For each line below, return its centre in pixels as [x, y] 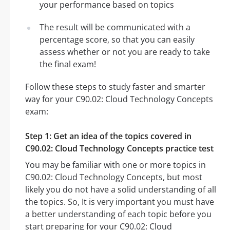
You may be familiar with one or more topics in [116, 165]
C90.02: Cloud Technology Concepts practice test [119, 149]
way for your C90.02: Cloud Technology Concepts [119, 99]
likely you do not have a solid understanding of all [121, 190]
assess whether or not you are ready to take [125, 52]
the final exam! [68, 64]
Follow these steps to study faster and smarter [115, 87]
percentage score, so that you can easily [117, 40]
